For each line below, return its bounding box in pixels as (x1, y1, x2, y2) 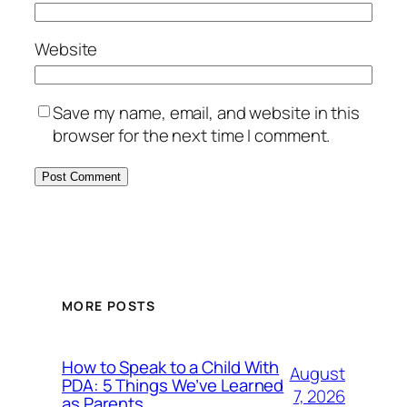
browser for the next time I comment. (53, 123, 331, 147)
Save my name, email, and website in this (53, 100, 360, 124)
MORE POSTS (62, 297, 155, 315)
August (289, 362, 345, 386)
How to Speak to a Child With (62, 355, 280, 380)
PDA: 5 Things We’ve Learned (62, 373, 284, 398)
